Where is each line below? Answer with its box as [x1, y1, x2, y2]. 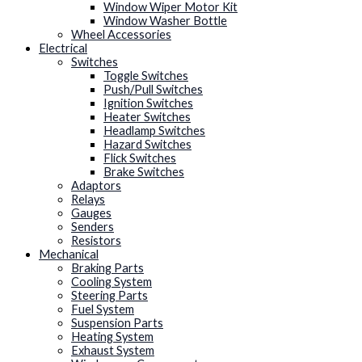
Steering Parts [71, 288, 148, 303]
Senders [71, 220, 114, 234]
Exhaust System [71, 343, 154, 358]
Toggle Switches [103, 69, 188, 83]
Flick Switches [103, 151, 176, 166]
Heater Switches [103, 110, 191, 124]
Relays [71, 192, 105, 207]
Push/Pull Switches [103, 82, 203, 97]
